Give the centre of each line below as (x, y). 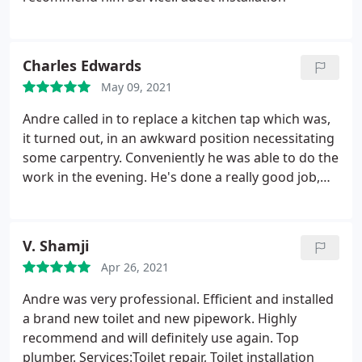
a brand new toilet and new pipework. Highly (160, 318)
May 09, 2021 (137, 87)
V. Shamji (56, 246)
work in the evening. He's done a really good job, (171, 177)
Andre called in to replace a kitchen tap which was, (177, 119)
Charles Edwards (82, 65)
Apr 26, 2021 (135, 267)
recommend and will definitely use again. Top (161, 338)
